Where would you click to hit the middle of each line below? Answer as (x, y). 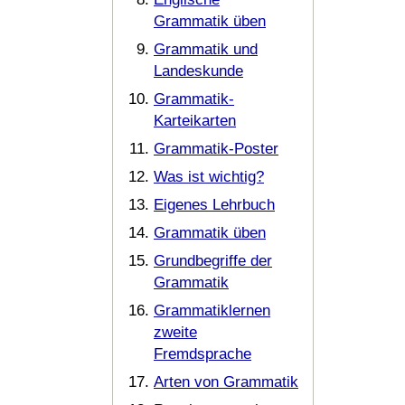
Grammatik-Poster (216, 149)
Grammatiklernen (212, 311)
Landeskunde (198, 71)
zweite (175, 332)
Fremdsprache (202, 354)
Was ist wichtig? (209, 177)
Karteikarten (195, 121)
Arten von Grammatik (226, 382)
